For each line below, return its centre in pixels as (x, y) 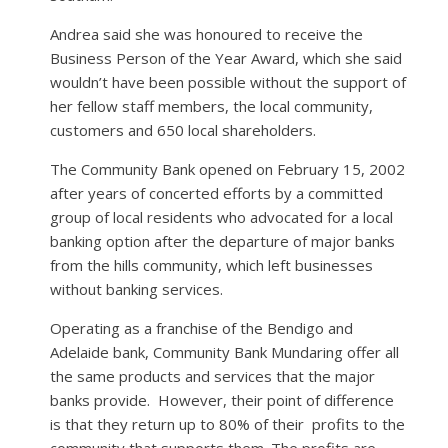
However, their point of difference (276, 400)
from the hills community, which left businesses (211, 265)
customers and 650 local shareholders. (183, 130)
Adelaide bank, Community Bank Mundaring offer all (224, 352)
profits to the (358, 424)
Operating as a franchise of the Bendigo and (201, 328)
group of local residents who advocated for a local (221, 217)
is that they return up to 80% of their (177, 424)
